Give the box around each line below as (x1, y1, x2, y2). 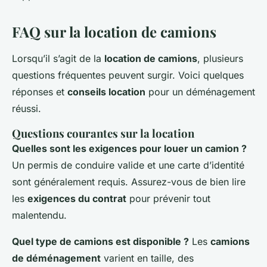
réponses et (12, 86, 67, 98)
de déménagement (12, 252, 101, 265)
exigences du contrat (27, 193, 126, 205)
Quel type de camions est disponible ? (12, 235, 189, 248)
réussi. (12, 103, 41, 115)
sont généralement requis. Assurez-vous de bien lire (12, 176, 246, 188)
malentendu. (12, 209, 67, 222)
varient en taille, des (101, 252, 194, 265)
